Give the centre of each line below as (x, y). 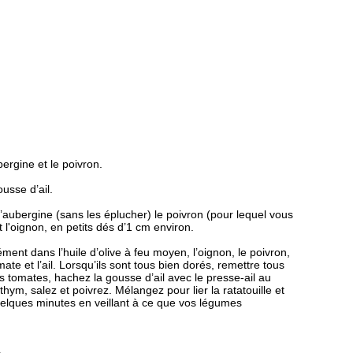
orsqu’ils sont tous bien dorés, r (143, 265)
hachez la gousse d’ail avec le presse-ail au (163, 277)
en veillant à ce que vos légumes (159, 303)
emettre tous (253, 265)
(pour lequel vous (250, 214)
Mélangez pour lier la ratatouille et (200, 290)
